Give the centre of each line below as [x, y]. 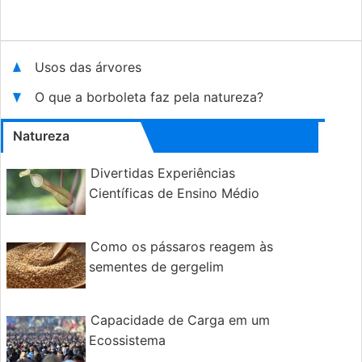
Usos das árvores [90, 67]
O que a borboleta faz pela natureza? [151, 97]
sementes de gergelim [156, 267]
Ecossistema [127, 341]
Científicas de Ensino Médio [174, 194]
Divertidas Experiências [163, 173]
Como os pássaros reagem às [182, 247]
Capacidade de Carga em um [180, 320]
